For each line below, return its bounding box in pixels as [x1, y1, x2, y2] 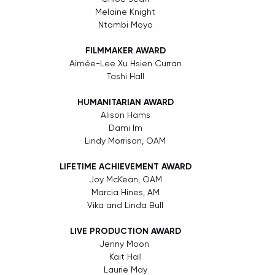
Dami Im [108, 123, 142, 133]
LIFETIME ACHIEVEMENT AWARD [59, 161, 192, 172]
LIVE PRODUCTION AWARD [69, 226, 181, 237]
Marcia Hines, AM [91, 187, 160, 198]
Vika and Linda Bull [87, 200, 163, 211]
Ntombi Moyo [98, 20, 153, 30]
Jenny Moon [99, 239, 152, 249]
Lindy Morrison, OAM [85, 136, 166, 146]
